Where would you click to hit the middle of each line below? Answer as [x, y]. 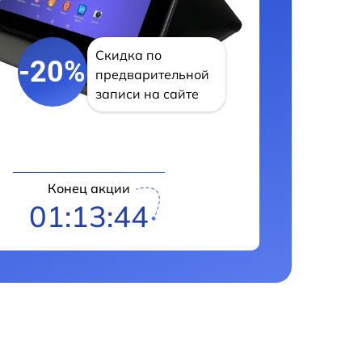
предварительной [152, 75]
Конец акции [89, 188]
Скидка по [128, 55]
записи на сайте [147, 94]
